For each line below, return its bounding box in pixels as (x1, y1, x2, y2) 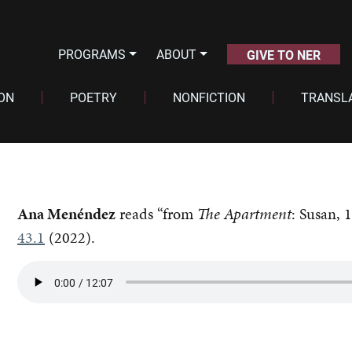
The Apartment (197, 203, 291, 225)
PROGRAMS (58, 46, 126, 62)
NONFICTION (172, 89, 245, 105)
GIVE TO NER (246, 46, 321, 63)
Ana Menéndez (17, 203, 115, 225)
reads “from (115, 203, 197, 225)
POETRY (69, 89, 117, 105)
